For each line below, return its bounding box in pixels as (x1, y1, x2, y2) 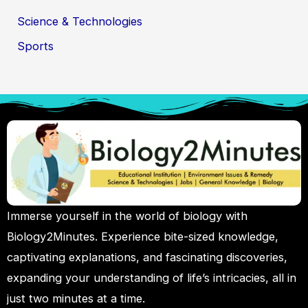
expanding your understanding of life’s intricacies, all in (7, 270, 296, 285)
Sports (17, 38, 54, 53)
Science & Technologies (17, 14, 143, 28)
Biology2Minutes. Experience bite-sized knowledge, (7, 229, 278, 243)
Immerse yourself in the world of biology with (7, 208, 247, 223)
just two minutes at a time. (7, 291, 145, 305)
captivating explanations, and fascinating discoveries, (7, 250, 287, 264)
